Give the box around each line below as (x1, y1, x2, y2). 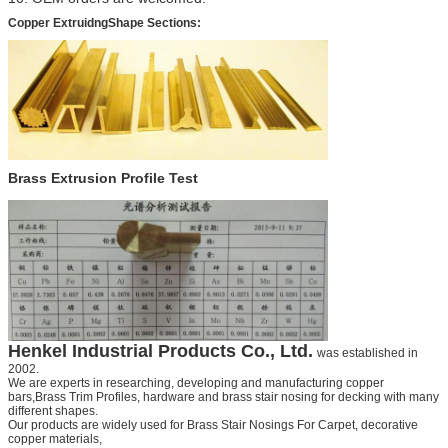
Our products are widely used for (8, 417, 187, 432)
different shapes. (8, 403, 98, 418)
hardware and (143, 389, 222, 404)
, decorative (355, 417, 418, 432)
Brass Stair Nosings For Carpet (187, 417, 355, 432)
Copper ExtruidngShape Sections (8, 15, 197, 30)
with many (384, 389, 439, 404)
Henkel (8, 340, 72, 361)
